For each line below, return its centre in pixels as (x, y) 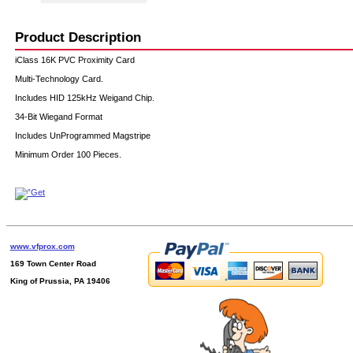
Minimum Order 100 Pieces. (68, 154)
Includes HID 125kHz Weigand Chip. (85, 97)
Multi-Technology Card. (59, 78)
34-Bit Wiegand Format (59, 116)
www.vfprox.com (42, 247)
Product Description (78, 37)
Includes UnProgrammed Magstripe (83, 135)
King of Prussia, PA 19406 (60, 281)
